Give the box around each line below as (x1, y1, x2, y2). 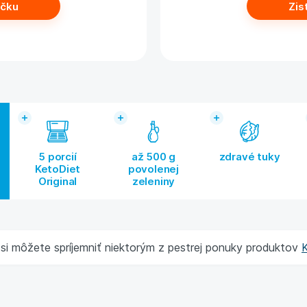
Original (38, 174, 77, 188)
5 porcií (38, 149, 77, 164)
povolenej (127, 162, 180, 176)
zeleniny (132, 174, 175, 188)
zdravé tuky (219, 149, 280, 164)
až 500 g (131, 149, 176, 164)
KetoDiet (34, 162, 81, 176)
